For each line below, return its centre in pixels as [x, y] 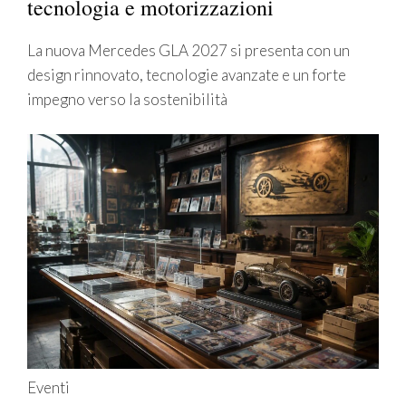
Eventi [48, 387]
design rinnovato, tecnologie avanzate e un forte [187, 74]
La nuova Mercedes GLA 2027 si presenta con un [188, 50]
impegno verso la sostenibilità [127, 99]
